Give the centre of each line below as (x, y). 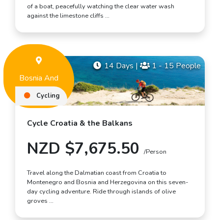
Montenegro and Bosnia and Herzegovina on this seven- (108, 182)
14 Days (119, 66)
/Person (155, 152)
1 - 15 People (175, 66)
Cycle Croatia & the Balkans (80, 123)
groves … (40, 201)
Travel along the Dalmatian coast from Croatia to (97, 173)
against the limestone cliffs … (68, 16)
